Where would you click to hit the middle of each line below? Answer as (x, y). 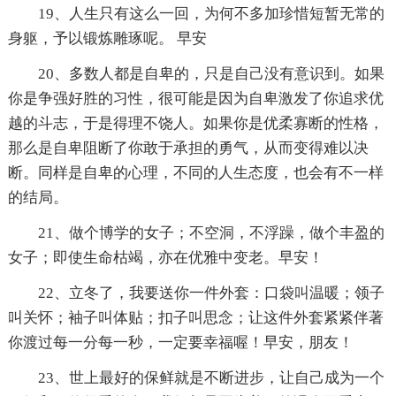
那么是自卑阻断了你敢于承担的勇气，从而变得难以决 (188, 148)
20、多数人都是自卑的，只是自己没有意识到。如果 (211, 73)
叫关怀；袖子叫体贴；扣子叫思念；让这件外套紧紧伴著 (195, 317)
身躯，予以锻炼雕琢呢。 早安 (107, 38)
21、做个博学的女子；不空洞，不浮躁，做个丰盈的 (211, 232)
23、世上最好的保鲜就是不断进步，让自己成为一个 (211, 377)
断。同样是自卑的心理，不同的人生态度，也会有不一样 (195, 172)
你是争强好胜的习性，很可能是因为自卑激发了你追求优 (195, 98)
